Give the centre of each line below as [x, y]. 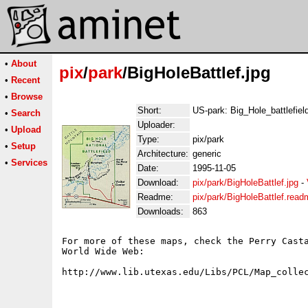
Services [29, 163]
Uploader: [156, 125]
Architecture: [163, 154]
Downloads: [161, 211]
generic [207, 154]
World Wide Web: [103, 251]
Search [26, 113]
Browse [27, 97]
